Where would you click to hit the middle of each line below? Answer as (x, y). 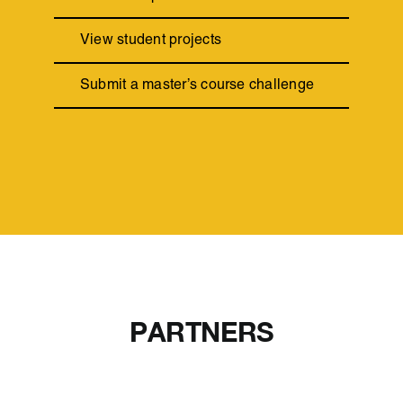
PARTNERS (201, 331)
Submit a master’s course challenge (197, 86)
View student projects (151, 41)
